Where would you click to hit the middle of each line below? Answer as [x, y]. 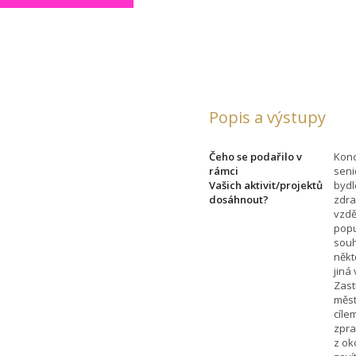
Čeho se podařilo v [256, 156]
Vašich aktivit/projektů [266, 185]
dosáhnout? [239, 199]
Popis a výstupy [268, 117]
